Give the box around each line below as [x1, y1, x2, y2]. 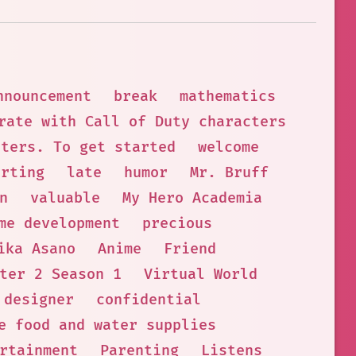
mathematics [180, 87, 276, 106]
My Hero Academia [122, 189, 262, 207]
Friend [164, 240, 216, 258]
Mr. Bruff [190, 164, 269, 182]
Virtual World [144, 265, 257, 284]
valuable [30, 189, 100, 207]
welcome [198, 138, 259, 157]
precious [142, 215, 212, 233]
